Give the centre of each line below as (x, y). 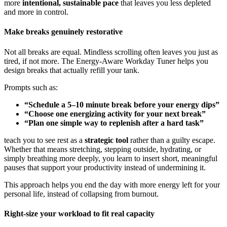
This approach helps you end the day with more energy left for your (112, 184)
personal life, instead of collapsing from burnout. (81, 194)
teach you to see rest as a (44, 140)
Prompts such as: (31, 87)
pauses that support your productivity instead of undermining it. (105, 167)
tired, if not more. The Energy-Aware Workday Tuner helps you (106, 61)
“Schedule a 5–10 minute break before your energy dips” (122, 104)
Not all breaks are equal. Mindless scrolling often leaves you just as (111, 52)
